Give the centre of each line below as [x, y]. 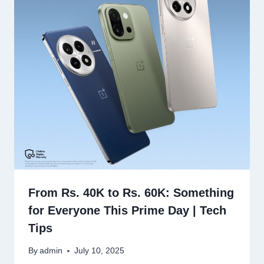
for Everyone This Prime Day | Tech [127, 210]
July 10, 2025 [100, 251]
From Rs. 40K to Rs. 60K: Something [131, 192]
